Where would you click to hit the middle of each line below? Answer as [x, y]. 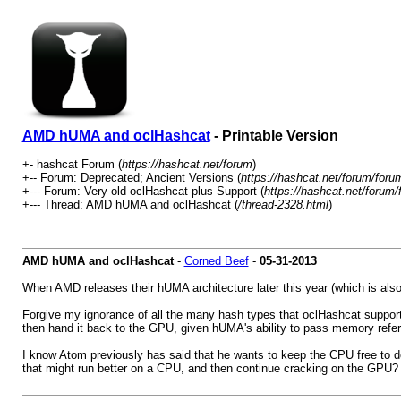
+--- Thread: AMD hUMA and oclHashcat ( [130, 205]
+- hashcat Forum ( [72, 164]
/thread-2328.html [283, 205]
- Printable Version [274, 136]
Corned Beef [216, 261]
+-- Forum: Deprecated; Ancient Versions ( [131, 178]
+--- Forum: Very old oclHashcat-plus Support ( [143, 191]
